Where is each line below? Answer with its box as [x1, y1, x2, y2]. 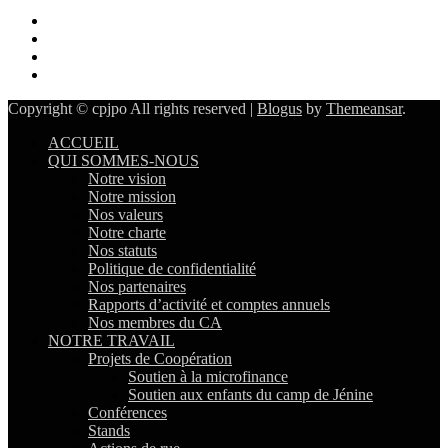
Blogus [257, 100, 302, 118]
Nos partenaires [88, 278, 186, 296]
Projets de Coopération [88, 350, 232, 368]
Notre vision [88, 170, 166, 188]
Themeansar [326, 100, 402, 118]
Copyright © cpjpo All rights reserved [8, 100, 246, 118]
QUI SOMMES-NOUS [48, 152, 199, 170]
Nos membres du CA [88, 314, 222, 332]
